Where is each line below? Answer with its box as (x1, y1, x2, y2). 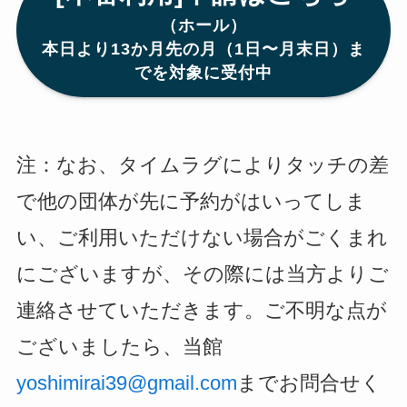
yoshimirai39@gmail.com (15, 371, 237, 394)
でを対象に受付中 (134, 64, 273, 83)
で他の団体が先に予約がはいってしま (15, 189, 366, 213)
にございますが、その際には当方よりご (15, 262, 389, 285)
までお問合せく (236, 371, 382, 394)
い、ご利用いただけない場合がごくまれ (15, 225, 388, 249)
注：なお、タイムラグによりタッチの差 (15, 153, 389, 176)
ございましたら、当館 (15, 334, 223, 358)
